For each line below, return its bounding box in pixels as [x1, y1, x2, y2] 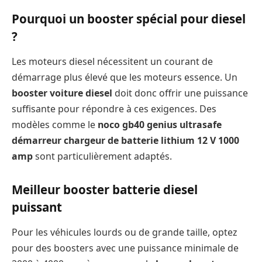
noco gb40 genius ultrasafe [98, 118, 222, 132]
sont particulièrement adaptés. [33, 150, 172, 163]
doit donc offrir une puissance [112, 87, 248, 100]
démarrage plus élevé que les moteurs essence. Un [12, 71, 237, 84]
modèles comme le [12, 118, 98, 132]
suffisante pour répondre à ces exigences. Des [12, 102, 216, 116]
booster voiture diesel [12, 87, 112, 100]
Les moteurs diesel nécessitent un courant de [12, 55, 213, 68]
